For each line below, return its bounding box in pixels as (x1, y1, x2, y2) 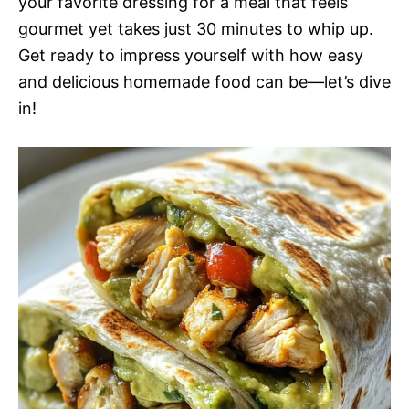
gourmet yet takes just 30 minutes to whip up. (18, 19, 373, 38)
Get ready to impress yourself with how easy (18, 46, 363, 65)
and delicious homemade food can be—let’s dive (18, 72, 391, 91)
